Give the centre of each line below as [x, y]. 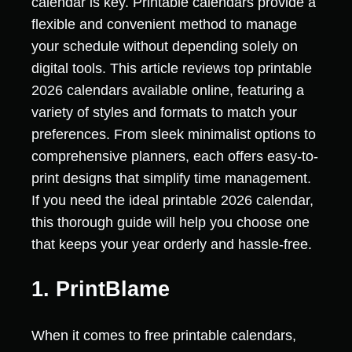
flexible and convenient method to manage [164, 24]
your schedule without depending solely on [165, 46]
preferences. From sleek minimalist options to [174, 134]
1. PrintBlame [101, 290]
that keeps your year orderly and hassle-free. [172, 244]
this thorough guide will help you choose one [170, 222]
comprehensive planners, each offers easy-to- [175, 156]
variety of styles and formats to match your [164, 112]
